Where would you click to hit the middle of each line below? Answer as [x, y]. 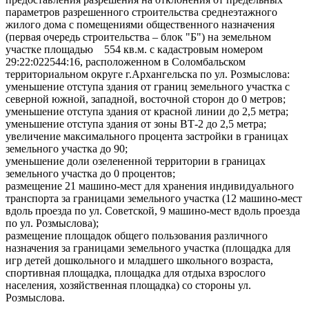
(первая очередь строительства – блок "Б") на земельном [138, 37]
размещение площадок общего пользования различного [137, 236]
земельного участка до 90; [67, 149]
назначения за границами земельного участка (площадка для [148, 248]
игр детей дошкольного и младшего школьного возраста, [139, 260]
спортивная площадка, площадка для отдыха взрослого [136, 273]
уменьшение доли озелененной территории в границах [136, 161]
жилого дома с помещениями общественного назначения [140, 24]
